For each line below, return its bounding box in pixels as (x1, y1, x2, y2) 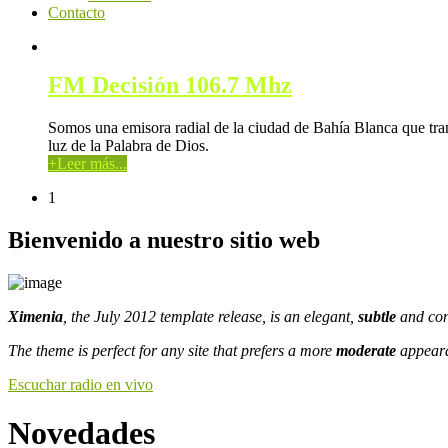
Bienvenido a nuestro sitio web (8, 226, 320, 253)
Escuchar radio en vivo (8, 375, 153, 393)
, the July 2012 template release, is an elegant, (63, 307, 358, 325)
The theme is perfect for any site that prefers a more (8, 341, 336, 359)
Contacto (48, 4, 105, 21)
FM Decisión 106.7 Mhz (48, 71, 292, 98)
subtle (358, 307, 396, 325)
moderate (336, 341, 396, 359)
